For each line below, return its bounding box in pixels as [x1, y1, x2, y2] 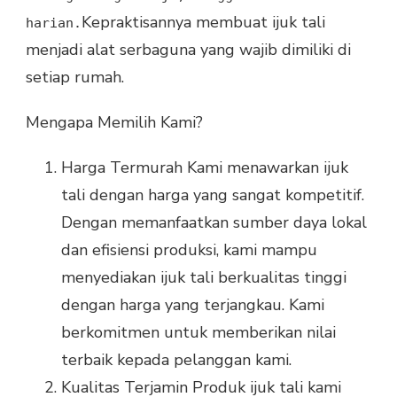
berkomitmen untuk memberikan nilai [61, 321, 336, 343]
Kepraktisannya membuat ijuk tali [82, 11, 325, 33]
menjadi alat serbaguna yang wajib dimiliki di [26, 38, 351, 60]
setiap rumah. [26, 66, 124, 88]
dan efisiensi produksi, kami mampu [61, 238, 317, 261]
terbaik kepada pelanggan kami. [61, 348, 292, 370]
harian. [26, 14, 82, 31]
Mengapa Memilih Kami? [26, 111, 203, 133]
